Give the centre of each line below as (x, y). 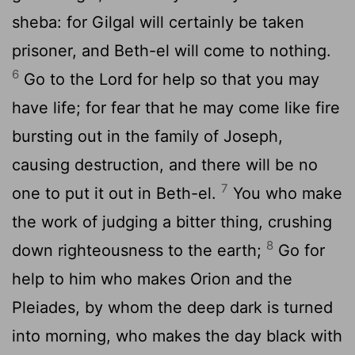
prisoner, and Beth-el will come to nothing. (172, 50)
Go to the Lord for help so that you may (169, 79)
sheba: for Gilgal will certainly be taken (158, 22)
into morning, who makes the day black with (177, 336)
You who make (285, 193)
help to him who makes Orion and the (152, 279)
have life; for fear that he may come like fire (176, 107)
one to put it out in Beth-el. (116, 193)
